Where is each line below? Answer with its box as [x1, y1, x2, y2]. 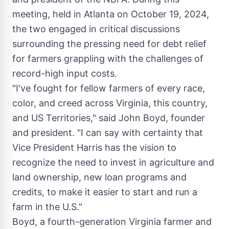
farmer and [161, 216, 212, 227]
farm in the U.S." [12, 201, 82, 212]
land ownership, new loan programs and [12, 172, 187, 182]
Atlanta [84, 9, 114, 19]
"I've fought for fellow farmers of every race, [12, 83, 205, 94]
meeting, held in [12, 9, 84, 19]
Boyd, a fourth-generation [12, 216, 129, 227]
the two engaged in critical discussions [12, 24, 180, 34]
